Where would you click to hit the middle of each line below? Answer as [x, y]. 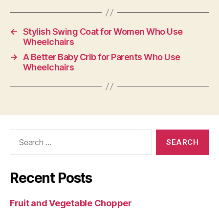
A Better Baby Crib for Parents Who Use [101, 57]
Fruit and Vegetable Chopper [71, 203]
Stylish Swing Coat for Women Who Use [103, 32]
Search [19, 134]
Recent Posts [51, 178]
